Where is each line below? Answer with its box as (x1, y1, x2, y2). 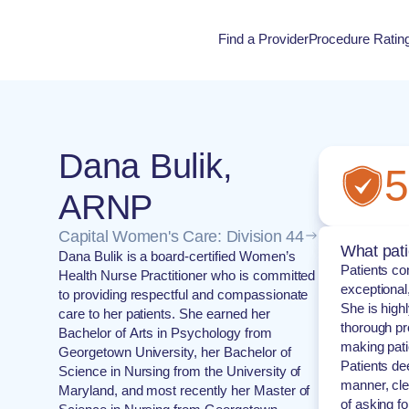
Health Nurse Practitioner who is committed (58, 267, 316, 283)
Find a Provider (218, 31, 309, 47)
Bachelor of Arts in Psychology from (58, 325, 272, 341)
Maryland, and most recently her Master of (58, 383, 310, 398)
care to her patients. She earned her (58, 306, 270, 321)
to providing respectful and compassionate (58, 287, 309, 302)
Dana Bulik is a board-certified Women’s (58, 248, 296, 264)
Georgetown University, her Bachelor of (58, 344, 291, 360)
